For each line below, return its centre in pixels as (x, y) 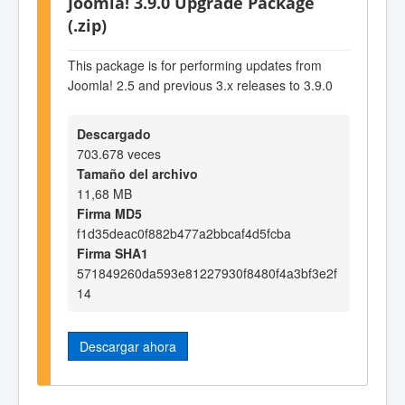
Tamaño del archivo (137, 174)
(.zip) (87, 25)
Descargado (114, 134)
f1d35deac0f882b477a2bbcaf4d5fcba (184, 234)
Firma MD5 (109, 214)
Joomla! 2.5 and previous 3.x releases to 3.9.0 (200, 85)
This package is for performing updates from (195, 65)
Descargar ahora (128, 347)
